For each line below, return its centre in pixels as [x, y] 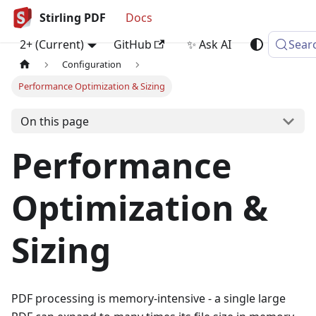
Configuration [92, 65]
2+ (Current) [52, 44]
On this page [54, 121]
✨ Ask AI [209, 44]
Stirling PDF [73, 18]
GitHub [132, 44]
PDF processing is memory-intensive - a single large [148, 299]
